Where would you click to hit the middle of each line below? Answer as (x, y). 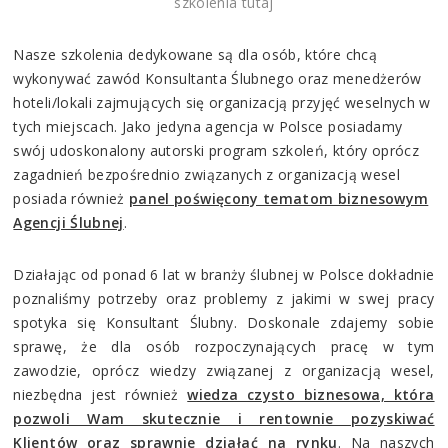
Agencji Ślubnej (68, 222)
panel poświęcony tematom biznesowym (279, 198)
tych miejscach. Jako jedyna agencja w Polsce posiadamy (208, 126)
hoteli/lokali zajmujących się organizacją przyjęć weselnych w (222, 102)
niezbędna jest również (100, 394)
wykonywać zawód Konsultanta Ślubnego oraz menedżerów (217, 78)
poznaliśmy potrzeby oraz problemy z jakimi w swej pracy (224, 298)
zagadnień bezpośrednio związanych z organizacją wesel (206, 174)
